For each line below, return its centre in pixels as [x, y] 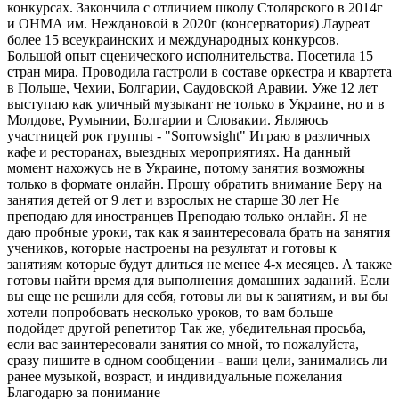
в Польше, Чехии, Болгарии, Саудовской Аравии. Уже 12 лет [192, 87]
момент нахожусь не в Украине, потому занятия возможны [186, 167]
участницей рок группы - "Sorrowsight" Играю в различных [189, 135]
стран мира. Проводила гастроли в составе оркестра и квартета [199, 71]
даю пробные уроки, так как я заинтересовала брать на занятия [199, 232]
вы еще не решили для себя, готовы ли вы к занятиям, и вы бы [198, 296]
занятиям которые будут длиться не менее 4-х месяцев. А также [199, 264]
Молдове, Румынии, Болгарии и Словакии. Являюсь [167, 119]
